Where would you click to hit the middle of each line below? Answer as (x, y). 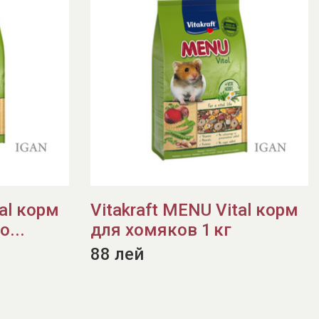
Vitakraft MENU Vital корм (194, 210)
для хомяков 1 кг (161, 230)
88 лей (117, 254)
